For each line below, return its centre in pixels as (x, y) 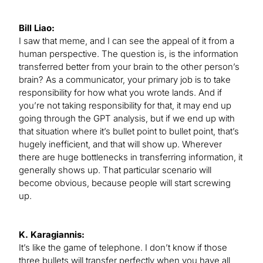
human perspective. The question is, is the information (129, 54)
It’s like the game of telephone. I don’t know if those (123, 248)
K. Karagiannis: (52, 235)
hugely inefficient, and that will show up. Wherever (120, 144)
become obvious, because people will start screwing (125, 183)
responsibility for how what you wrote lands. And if (120, 93)
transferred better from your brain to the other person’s (129, 67)
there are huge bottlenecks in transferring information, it (131, 157)
